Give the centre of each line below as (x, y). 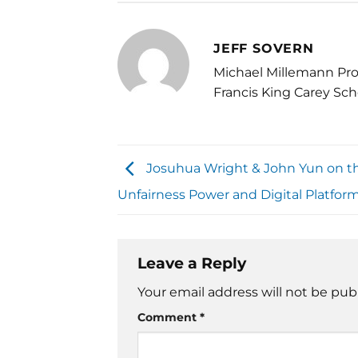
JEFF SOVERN (264, 49)
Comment (169, 318)
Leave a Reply (194, 263)
